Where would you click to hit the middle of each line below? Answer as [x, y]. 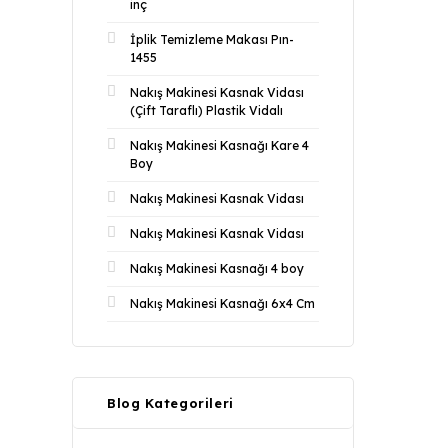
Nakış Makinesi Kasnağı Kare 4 [219, 145]
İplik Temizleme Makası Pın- [212, 39]
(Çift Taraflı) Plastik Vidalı [206, 110]
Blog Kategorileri [171, 403]
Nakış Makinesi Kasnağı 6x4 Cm [222, 303]
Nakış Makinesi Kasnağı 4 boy [217, 268]
